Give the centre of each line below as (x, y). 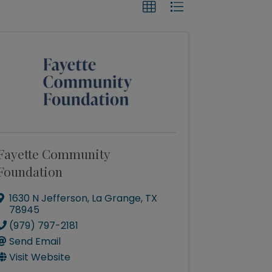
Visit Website (40, 257)
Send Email (35, 241)
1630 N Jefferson (49, 198)
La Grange (117, 198)
